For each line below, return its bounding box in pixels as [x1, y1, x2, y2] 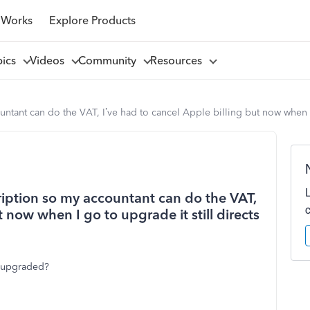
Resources [149, 53, 208, 67]
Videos [29, 53, 70, 67]
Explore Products [48, 13, 136, 27]
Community [77, 53, 142, 67]
